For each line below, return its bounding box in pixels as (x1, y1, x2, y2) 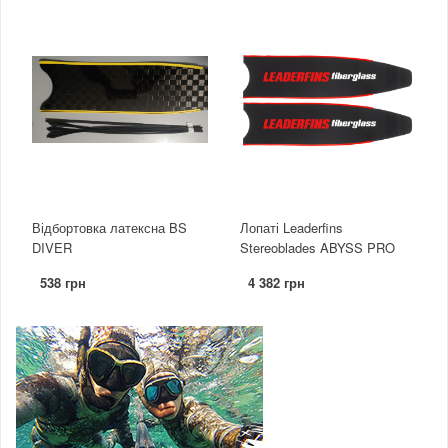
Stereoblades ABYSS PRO (240, 238, 395, 258)
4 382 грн (248, 273, 305, 293)
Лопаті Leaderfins (240, 218, 343, 238)
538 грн (40, 273, 86, 293)
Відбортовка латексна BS (32, 218, 187, 238)
